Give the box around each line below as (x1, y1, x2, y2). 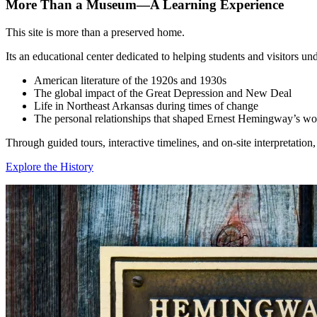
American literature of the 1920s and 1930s (34, 74, 226, 87)
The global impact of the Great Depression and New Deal (34, 87, 292, 100)
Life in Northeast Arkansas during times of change (34, 100, 258, 113)
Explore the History (6, 161, 93, 173)
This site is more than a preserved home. (6, 26, 185, 39)
